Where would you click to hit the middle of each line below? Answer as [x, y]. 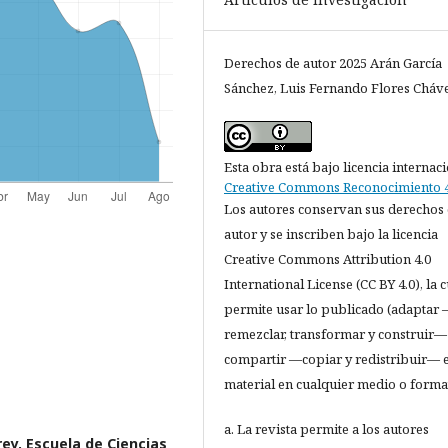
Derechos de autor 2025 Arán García [333, 63]
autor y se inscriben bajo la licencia [331, 234]
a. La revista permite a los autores [326, 429]
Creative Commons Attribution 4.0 [327, 259]
